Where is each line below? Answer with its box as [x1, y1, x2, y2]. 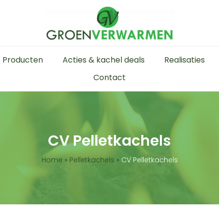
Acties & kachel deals [62, 54, 145, 66]
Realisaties [164, 54, 205, 66]
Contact [93, 72, 126, 83]
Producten [2, 54, 43, 66]
